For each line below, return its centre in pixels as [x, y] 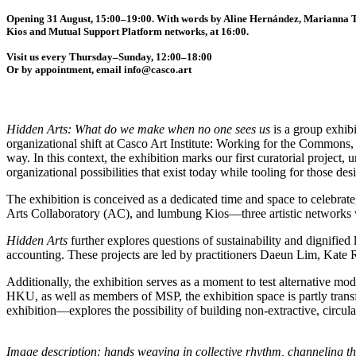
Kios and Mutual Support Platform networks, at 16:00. [128, 32]
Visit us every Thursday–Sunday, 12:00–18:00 [109, 57]
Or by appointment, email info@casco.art [99, 70]
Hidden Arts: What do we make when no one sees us [138, 130]
